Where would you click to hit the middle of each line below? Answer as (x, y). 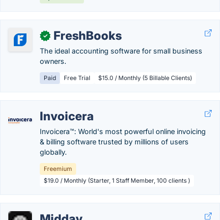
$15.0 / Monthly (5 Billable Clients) (145, 78)
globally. (53, 152)
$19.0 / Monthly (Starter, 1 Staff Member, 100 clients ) (117, 180)
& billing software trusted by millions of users (114, 142)
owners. (53, 61)
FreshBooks (88, 36)
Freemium (58, 169)
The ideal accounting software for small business (121, 51)
